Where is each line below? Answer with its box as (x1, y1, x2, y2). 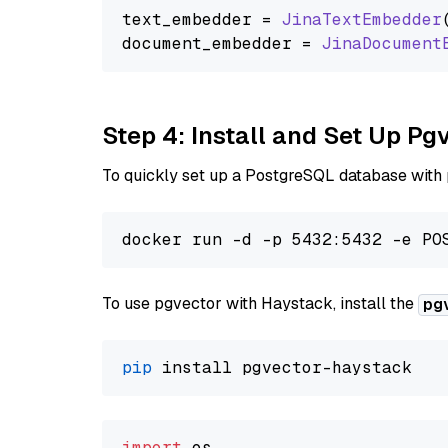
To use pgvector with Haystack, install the (102, 293, 418, 314)
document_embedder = (122, 33, 322, 54)
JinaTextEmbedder (282, 9, 442, 30)
